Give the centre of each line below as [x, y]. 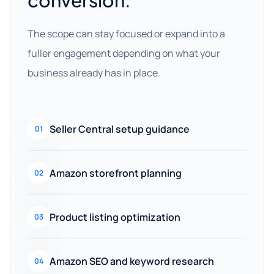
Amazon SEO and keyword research [132, 261]
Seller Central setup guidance [120, 129]
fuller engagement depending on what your [124, 53]
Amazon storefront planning [116, 173]
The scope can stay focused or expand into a [126, 34]
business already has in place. [94, 73]
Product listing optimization [115, 217]
